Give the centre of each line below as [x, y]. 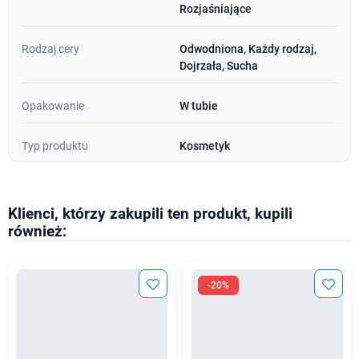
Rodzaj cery [50, 48]
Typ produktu [55, 145]
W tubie [199, 105]
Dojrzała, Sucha [219, 65]
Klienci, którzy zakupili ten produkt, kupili [150, 214]
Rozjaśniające [216, 8]
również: [37, 231]
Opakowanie [53, 105]
